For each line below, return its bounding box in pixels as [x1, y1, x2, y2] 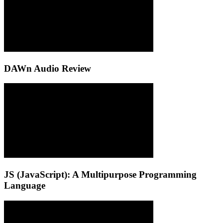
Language [4, 180, 45, 191]
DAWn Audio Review [4, 63, 91, 74]
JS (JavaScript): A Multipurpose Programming [4, 169, 197, 180]
